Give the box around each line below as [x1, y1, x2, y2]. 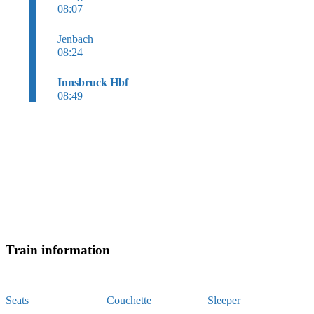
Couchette [106, 294, 151, 306]
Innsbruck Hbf [57, 76, 128, 88]
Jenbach [57, 32, 93, 45]
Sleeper [207, 294, 240, 306]
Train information [6, 242, 110, 257]
